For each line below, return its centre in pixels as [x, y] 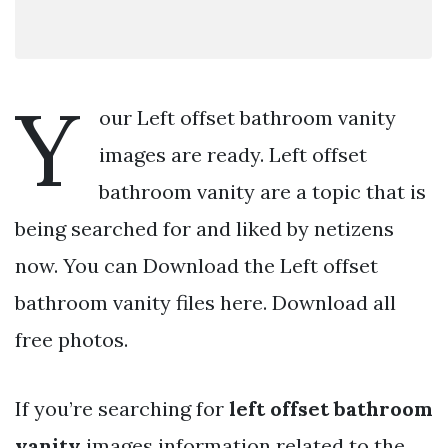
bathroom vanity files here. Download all [205, 302]
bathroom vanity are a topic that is [262, 191]
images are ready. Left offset [233, 154]
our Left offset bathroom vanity [247, 117]
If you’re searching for [122, 408]
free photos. [71, 339]
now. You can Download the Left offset [196, 265]
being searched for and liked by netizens [204, 228]
